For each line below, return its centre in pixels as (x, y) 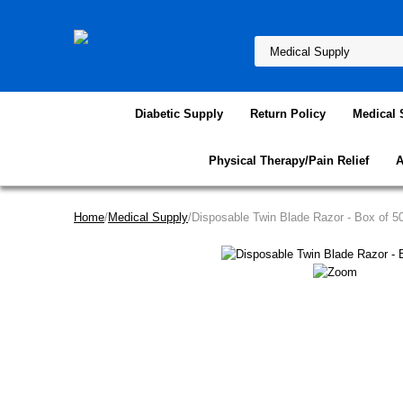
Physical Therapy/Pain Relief (289, 161)
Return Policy (288, 114)
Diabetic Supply (179, 114)
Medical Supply (148, 217)
